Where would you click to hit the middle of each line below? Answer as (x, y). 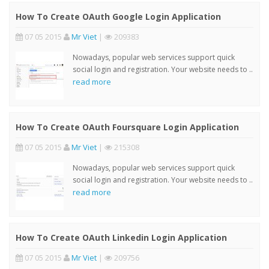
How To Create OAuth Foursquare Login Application (127, 127)
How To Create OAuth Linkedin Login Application (121, 237)
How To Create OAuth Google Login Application (118, 16)
